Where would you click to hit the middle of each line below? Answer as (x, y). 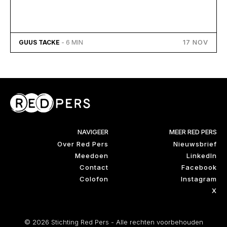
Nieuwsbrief (195, 144)
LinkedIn (202, 155)
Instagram (199, 179)
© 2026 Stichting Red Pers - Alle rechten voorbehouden (113, 222)
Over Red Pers (83, 144)
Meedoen (92, 155)
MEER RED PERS (193, 131)
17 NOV (196, 42)
